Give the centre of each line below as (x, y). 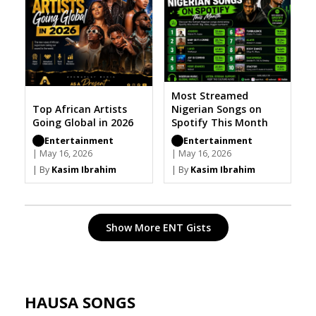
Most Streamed (209, 95)
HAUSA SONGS (80, 302)
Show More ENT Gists (158, 227)
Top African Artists (80, 109)
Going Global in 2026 (83, 122)
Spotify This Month (219, 122)
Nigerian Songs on (216, 109)
